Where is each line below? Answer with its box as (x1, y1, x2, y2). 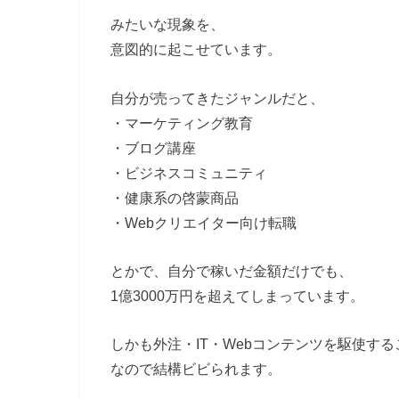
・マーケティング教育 (110, 114, 253, 131)
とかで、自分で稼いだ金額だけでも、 (110, 263, 353, 280)
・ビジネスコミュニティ (110, 164, 267, 181)
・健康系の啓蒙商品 (110, 189, 239, 206)
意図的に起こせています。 (110, 41, 281, 58)
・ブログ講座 (110, 139, 196, 156)
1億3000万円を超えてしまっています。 (110, 288, 364, 305)
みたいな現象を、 (110, 16, 224, 33)
